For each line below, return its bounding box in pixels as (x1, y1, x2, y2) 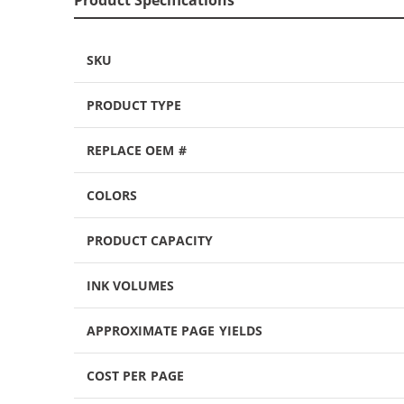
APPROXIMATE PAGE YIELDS (87, 321, 262, 339)
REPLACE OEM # (87, 141, 187, 159)
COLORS (87, 186, 137, 204)
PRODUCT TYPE (87, 96, 182, 114)
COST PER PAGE (87, 366, 184, 384)
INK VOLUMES (87, 276, 175, 294)
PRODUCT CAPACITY (87, 231, 214, 249)
